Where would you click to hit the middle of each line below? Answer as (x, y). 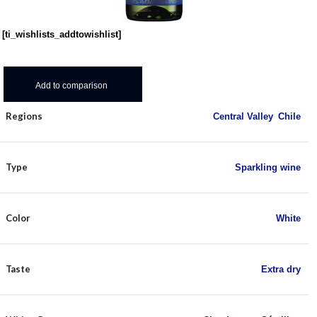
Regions (24, 116)
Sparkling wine (268, 167)
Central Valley (243, 116)
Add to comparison (72, 86)
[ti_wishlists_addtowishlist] (62, 34)
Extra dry (281, 269)
